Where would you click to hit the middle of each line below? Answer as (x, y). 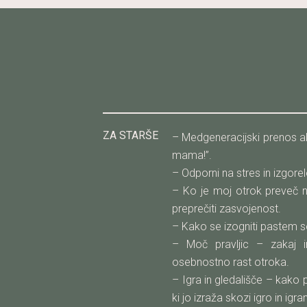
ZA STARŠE (131, 135)
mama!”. (192, 155)
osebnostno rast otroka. (231, 262)
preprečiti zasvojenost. (227, 208)
